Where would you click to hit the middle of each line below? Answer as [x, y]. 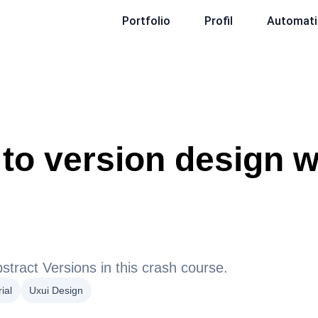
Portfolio [146, 21]
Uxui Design [56, 290]
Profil [219, 21]
